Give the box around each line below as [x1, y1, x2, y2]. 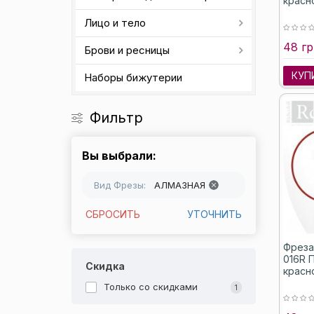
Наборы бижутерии [84, 71, 182, 84]
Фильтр [90, 109, 143, 126]
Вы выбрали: [82, 149, 156, 163]
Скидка [86, 260, 125, 272]
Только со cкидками [104, 281, 198, 292]
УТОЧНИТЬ [186, 208, 242, 220]
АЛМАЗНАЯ [154, 179, 205, 191]
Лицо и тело [84, 16, 146, 29]
